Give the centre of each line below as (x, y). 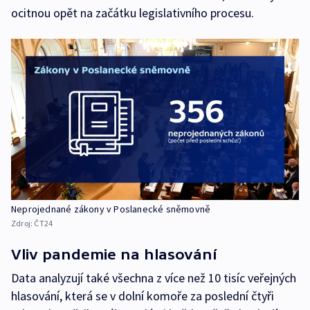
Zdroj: (23, 223)
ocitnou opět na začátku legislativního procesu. (133, 12)
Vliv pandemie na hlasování (114, 254)
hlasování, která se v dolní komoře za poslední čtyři (143, 295)
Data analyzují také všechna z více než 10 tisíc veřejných (154, 277)
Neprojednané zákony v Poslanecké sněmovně (111, 209)
